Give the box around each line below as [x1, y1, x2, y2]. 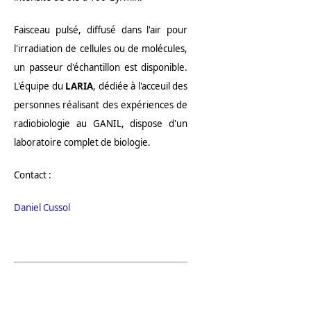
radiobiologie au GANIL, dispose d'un [14, 117, 188, 131]
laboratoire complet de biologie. [14, 136, 151, 149]
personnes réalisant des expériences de [14, 99, 188, 112]
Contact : [14, 169, 51, 182]
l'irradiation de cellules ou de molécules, [14, 42, 188, 56]
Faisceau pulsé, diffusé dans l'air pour [14, 24, 188, 37]
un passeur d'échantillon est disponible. [14, 61, 188, 74]
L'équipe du [14, 80, 66, 93]
